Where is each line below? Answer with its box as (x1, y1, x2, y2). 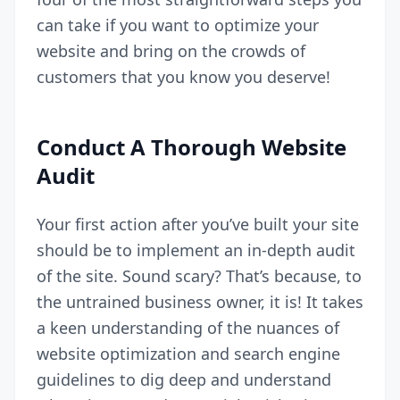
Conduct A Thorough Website (37, 131, 346, 162)
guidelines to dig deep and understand (37, 368, 331, 390)
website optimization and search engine (37, 342, 340, 364)
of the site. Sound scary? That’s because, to (37, 264, 362, 287)
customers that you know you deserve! (37, 65, 330, 87)
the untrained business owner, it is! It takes (37, 290, 363, 312)
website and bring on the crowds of (37, 39, 305, 62)
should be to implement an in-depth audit (37, 238, 355, 261)
